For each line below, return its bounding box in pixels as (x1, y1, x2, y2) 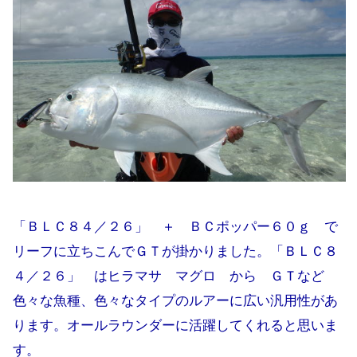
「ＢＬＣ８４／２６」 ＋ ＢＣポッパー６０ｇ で (13, 218, 338, 234)
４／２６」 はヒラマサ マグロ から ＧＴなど (13, 268, 324, 284)
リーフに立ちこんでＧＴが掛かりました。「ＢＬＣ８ (13, 243, 338, 259)
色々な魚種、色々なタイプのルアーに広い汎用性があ (13, 292, 338, 308)
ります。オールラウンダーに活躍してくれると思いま (13, 317, 338, 333)
